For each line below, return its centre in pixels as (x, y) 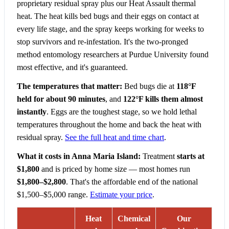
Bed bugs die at (149, 86)
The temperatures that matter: (70, 86)
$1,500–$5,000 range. (53, 195)
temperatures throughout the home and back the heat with (109, 125)
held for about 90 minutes (61, 99)
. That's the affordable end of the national (132, 182)
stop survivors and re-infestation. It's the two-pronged (102, 42)
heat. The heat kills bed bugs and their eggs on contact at (108, 16)
